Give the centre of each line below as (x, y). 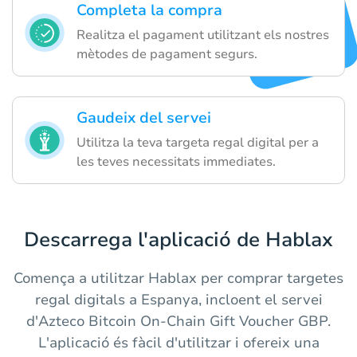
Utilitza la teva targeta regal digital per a (198, 143)
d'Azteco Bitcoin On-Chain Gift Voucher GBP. (178, 322)
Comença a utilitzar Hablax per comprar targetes (178, 279)
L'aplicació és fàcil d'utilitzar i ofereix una (178, 343)
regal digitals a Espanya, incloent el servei (178, 300)
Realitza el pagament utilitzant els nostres (203, 35)
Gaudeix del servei (144, 118)
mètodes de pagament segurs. (167, 55)
